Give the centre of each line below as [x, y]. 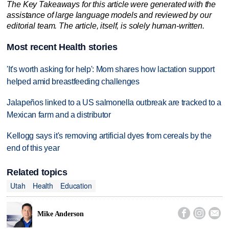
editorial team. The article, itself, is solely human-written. [106, 26]
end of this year [33, 148]
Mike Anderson [61, 214]
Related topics [37, 172]
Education [76, 186]
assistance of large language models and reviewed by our [109, 15]
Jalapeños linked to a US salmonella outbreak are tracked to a [114, 102]
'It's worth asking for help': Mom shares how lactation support [111, 69]
